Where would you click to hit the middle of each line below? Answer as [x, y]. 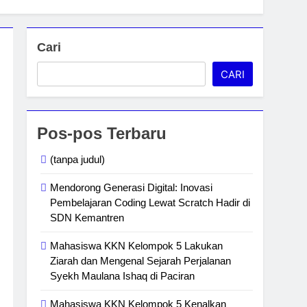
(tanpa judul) [78, 159]
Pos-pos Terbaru [102, 133]
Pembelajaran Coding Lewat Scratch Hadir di [150, 202]
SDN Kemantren [87, 218]
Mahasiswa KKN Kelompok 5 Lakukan [137, 246]
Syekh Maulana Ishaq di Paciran [123, 276]
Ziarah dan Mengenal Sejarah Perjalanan [141, 261]
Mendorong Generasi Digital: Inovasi [132, 187]
